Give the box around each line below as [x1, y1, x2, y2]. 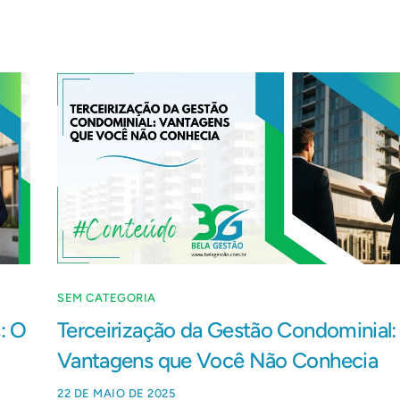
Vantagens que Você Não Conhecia [57, 347, 378, 374]
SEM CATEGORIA [57, 291, 156, 305]
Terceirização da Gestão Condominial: [57, 317, 396, 344]
